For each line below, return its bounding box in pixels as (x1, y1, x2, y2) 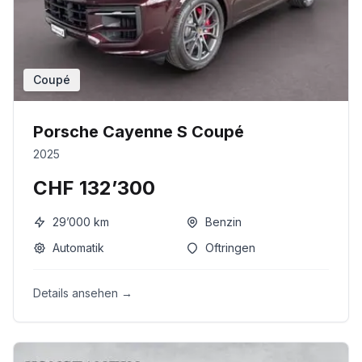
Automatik (53, 241, 104, 255)
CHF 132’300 (33, 176, 155, 200)
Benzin (205, 215, 242, 229)
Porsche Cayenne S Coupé (33, 122, 244, 141)
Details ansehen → (33, 286, 133, 300)
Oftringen (205, 241, 255, 255)
